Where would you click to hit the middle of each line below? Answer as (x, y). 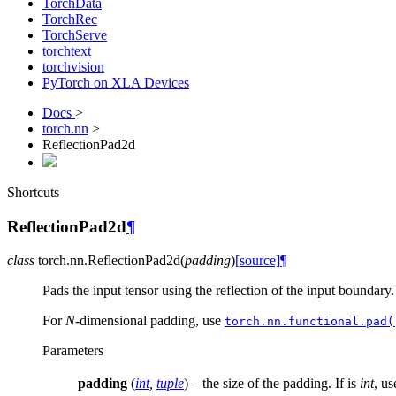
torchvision (73, 67)
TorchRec (70, 19)
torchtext (67, 51)
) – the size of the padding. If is (272, 384)
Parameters (73, 351)
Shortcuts (33, 192)
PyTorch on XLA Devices (116, 83)
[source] (258, 261)
